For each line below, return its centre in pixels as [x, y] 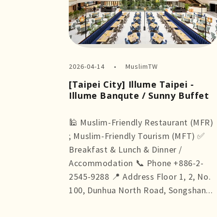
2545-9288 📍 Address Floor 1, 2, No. [140, 176]
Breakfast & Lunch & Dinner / [125, 149]
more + [83, 203]
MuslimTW [141, 66]
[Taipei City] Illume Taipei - [132, 84]
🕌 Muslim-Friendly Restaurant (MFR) [141, 122]
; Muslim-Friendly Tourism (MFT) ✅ [137, 136]
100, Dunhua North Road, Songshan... [141, 190]
